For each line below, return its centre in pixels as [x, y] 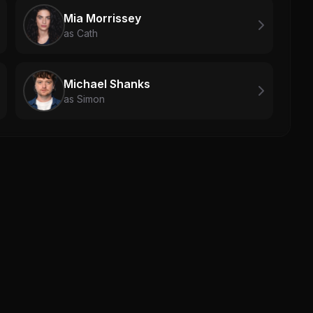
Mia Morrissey [102, 18]
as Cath [81, 33]
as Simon [84, 99]
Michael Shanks [107, 83]
